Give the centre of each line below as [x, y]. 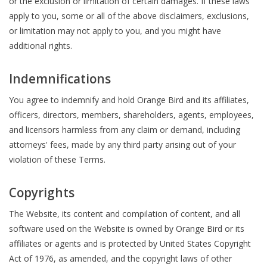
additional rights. [41, 45]
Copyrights [42, 192]
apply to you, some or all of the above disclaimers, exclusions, [129, 15]
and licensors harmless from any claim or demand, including [125, 129]
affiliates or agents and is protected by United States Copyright [130, 243]
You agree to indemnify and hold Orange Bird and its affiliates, [129, 100]
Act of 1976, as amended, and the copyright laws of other [120, 258]
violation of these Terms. [57, 159]
